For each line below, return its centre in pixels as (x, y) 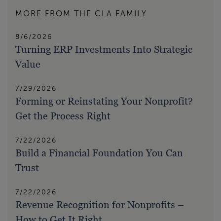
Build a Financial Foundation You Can (99, 153)
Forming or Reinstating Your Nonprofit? (104, 101)
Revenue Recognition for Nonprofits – (100, 205)
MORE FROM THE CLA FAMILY (81, 14)
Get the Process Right (63, 116)
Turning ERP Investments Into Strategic (104, 50)
